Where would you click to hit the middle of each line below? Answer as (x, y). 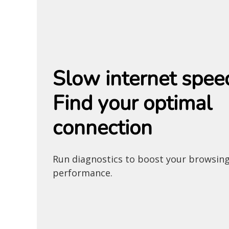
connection (102, 128)
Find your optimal (132, 103)
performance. (83, 173)
